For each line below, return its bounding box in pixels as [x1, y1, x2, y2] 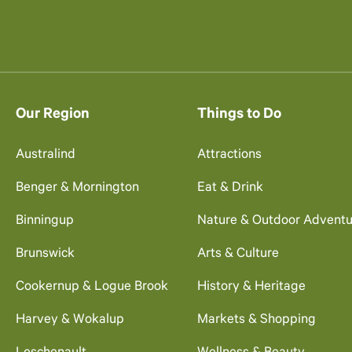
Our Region [16, 106, 90, 123]
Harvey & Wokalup [16, 313, 124, 328]
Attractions [196, 148, 262, 163]
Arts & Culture [196, 247, 279, 262]
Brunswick [16, 247, 75, 262]
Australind [16, 148, 75, 163]
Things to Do [196, 106, 281, 123]
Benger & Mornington [16, 181, 139, 196]
